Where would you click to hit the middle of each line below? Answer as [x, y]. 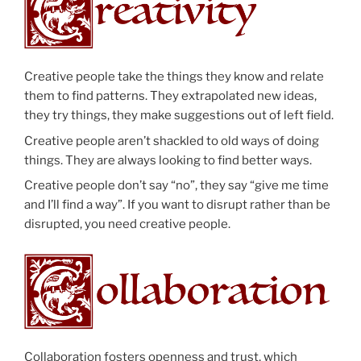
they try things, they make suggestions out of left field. [179, 116]
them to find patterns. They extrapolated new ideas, [170, 96]
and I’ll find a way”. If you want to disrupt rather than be [177, 205]
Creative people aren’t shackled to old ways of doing [172, 141]
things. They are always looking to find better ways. [168, 160]
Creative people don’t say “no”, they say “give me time [176, 186]
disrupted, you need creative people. [127, 224]
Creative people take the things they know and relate [174, 77]
